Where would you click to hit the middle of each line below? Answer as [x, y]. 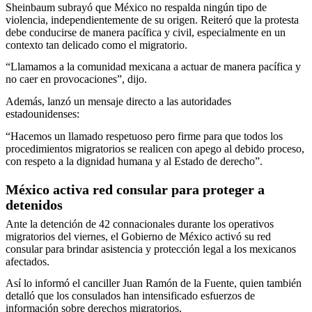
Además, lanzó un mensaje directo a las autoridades [118, 101]
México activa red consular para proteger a [135, 189]
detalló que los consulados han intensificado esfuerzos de [130, 296]
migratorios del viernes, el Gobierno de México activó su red [138, 236]
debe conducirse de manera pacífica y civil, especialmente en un [146, 32]
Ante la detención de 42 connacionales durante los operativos [140, 224]
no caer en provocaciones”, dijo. [76, 79]
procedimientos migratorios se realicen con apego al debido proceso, [155, 148]
